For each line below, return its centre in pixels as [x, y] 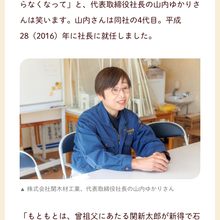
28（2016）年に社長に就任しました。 [88, 36]
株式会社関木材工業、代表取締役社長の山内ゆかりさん [101, 188]
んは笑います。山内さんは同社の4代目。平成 [100, 20]
